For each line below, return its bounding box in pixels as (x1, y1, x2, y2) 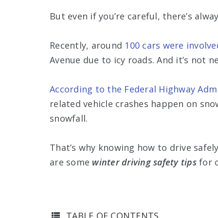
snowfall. (50, 112, 88, 124)
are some (50, 156, 92, 168)
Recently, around (50, 39, 125, 51)
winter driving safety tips (92, 156, 197, 168)
